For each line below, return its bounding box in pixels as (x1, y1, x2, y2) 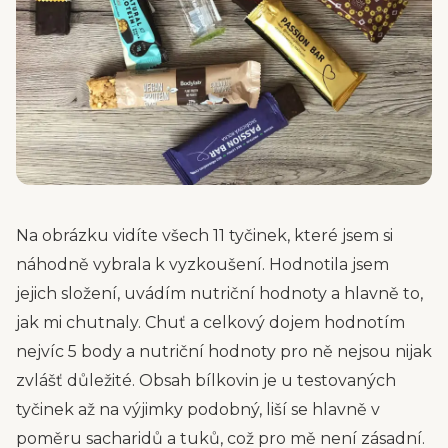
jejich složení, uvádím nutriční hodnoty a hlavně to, (16, 284, 423, 303)
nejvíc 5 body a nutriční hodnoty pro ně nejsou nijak (16, 342, 432, 361)
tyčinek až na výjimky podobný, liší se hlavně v (16, 400, 380, 419)
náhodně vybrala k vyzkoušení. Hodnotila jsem (16, 255, 389, 274)
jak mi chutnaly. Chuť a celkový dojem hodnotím (16, 313, 405, 332)
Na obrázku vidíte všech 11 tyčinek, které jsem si (16, 226, 393, 245)
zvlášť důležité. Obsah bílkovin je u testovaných (16, 371, 396, 390)
